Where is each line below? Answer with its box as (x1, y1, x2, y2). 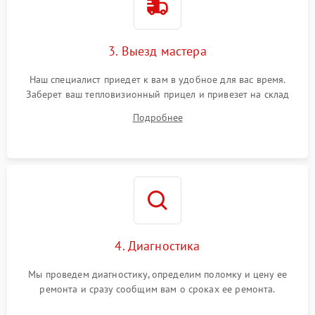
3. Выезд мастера (108, 43, 207, 60)
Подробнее (132, 111, 183, 124)
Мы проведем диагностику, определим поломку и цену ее (28, 268, 287, 281)
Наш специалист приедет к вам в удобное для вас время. (29, 73, 286, 86)
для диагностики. (118, 103, 197, 116)
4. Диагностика (115, 238, 200, 255)
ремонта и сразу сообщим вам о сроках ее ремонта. (39, 283, 276, 296)
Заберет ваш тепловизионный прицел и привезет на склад (25, 88, 290, 101)
